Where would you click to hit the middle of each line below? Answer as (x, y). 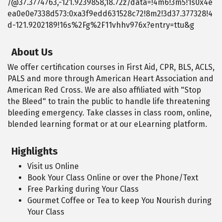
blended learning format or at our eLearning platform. (107, 124)
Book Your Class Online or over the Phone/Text (113, 177)
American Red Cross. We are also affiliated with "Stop (104, 90)
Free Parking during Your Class (83, 189)
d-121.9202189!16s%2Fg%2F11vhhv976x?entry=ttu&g (101, 25)
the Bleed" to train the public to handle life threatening (109, 101)
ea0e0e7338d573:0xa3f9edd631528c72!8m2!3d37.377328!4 (110, 13)
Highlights (35, 151)
